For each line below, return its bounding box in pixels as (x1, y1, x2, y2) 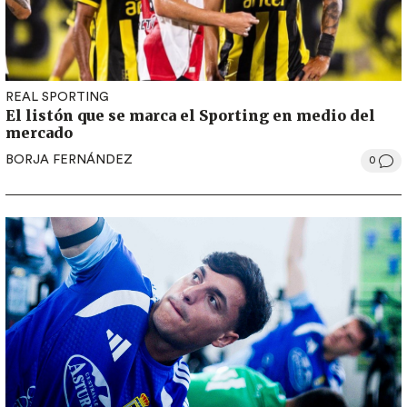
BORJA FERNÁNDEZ (5, 154, 133, 167)
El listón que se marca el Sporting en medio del (5, 105, 375, 124)
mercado (5, 123, 73, 142)
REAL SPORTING (5, 90, 109, 104)
